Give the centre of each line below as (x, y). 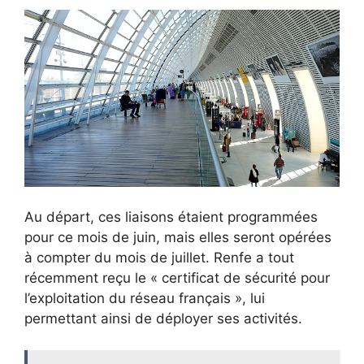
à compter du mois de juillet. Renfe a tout (159, 258)
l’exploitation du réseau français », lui (145, 299)
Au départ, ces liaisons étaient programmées (171, 217)
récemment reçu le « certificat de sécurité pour (177, 278)
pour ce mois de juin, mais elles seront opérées (178, 238)
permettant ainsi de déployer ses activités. (163, 319)
